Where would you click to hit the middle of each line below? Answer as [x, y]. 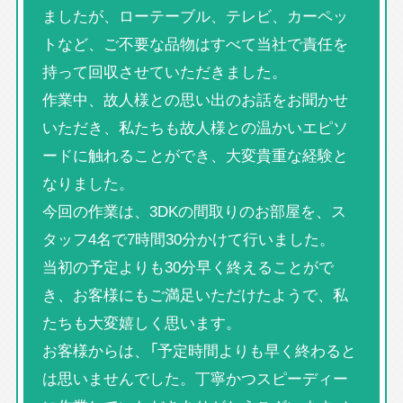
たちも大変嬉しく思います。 [141, 322]
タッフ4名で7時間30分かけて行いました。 [188, 239]
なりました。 [88, 183]
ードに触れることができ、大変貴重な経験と [195, 155]
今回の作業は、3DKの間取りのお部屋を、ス [194, 211]
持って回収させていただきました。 [164, 72]
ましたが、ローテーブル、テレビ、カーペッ [195, 16]
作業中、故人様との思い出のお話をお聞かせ [195, 99]
